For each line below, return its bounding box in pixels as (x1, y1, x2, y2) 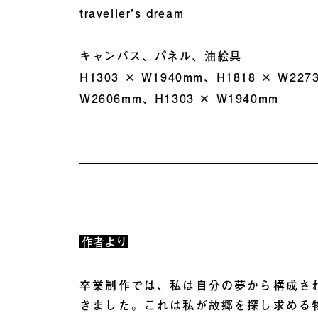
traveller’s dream (79, 4, 185, 22)
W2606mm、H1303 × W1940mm (79, 89, 279, 107)
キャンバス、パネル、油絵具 (79, 46, 242, 65)
